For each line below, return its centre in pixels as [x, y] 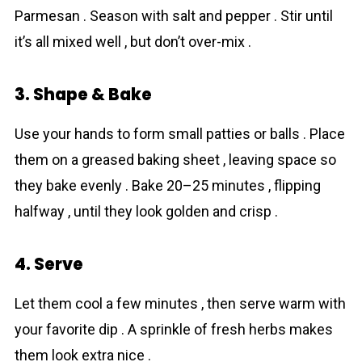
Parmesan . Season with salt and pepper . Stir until [173, 16]
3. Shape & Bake [83, 95]
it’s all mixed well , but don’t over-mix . [133, 42]
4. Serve [48, 264]
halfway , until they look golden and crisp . [146, 211]
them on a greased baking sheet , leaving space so [175, 160]
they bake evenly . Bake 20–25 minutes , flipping [167, 185]
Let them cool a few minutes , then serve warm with [180, 303]
